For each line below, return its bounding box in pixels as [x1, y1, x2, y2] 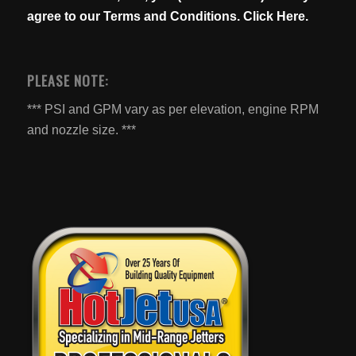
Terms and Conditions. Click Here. [103, 9, 308, 23]
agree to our [26, 9, 103, 23]
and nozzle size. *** [26, 122, 136, 137]
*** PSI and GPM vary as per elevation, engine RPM [26, 102, 319, 116]
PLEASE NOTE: [26, 70, 108, 91]
